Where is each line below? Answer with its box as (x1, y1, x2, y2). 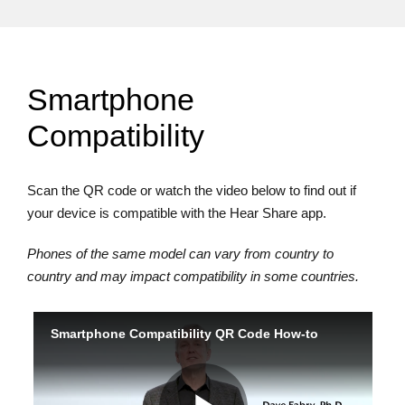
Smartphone (27, 82, 194, 117)
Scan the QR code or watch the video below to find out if (27, 183, 356, 199)
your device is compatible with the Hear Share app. (27, 205, 326, 221)
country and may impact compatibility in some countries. (27, 268, 359, 285)
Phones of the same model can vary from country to (27, 246, 334, 262)
